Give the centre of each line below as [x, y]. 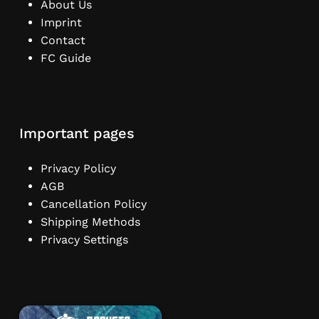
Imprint [61, 23]
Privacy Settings [84, 240]
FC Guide [66, 58]
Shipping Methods [90, 222]
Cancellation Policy [93, 204]
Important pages [77, 134]
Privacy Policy [78, 169]
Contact [63, 41]
